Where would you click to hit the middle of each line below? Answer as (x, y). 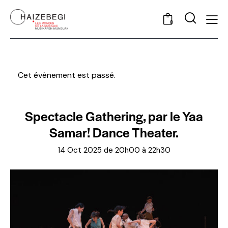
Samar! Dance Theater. (114, 132)
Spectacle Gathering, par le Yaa (114, 115)
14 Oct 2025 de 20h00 (99, 150)
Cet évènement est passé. (67, 75)
